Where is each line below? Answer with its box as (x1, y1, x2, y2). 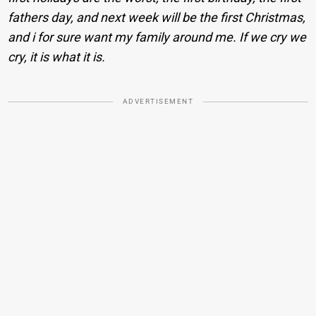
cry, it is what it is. (8, 49, 106, 64)
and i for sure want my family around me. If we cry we (8, 29, 307, 44)
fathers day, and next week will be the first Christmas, (8, 9, 306, 25)
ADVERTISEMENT (122, 97, 194, 105)
